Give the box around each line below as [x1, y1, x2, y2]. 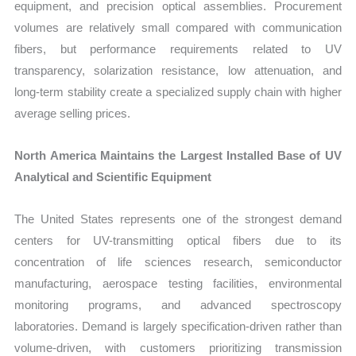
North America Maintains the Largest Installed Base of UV [14, 149, 342, 163]
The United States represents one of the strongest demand [14, 212, 342, 226]
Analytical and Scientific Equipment [14, 170, 212, 184]
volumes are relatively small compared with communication [14, 20, 342, 34]
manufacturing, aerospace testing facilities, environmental [14, 277, 342, 291]
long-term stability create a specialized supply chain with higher [14, 84, 342, 99]
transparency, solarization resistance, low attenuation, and [14, 63, 342, 77]
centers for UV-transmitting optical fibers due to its [14, 234, 342, 248]
